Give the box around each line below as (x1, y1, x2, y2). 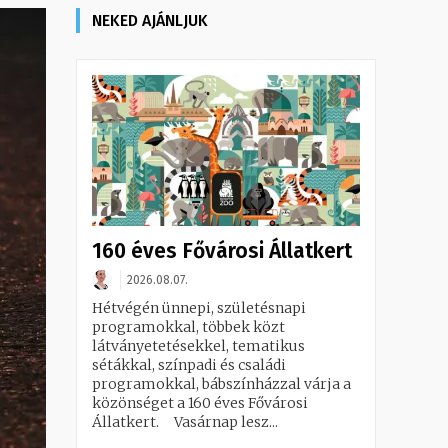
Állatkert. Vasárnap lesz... (92, 412, 278, 431)
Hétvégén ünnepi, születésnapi (92, 298, 306, 317)
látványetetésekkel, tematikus (92, 336, 305, 355)
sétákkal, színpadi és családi (92, 355, 286, 374)
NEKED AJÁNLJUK (92, 11, 208, 31)
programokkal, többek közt (92, 317, 285, 336)
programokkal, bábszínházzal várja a (92, 374, 351, 393)
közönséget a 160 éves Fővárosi (92, 393, 308, 412)
